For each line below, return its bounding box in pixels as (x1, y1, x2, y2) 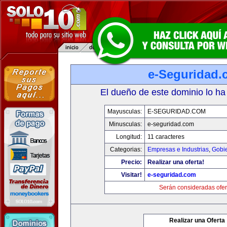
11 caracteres (147, 133, 184, 140)
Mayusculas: (107, 108, 142, 115)
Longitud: (116, 133, 142, 140)
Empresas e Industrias (147, 146, 209, 153)
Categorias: (110, 146, 142, 153)
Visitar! (121, 171, 142, 178)
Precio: (121, 159, 142, 166)
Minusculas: (109, 121, 142, 128)
